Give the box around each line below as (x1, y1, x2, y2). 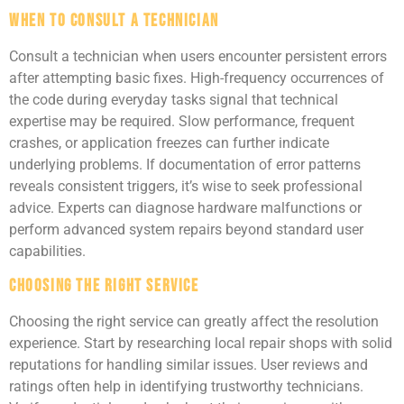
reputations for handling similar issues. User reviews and (9, 355, 368, 373)
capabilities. (9, 243, 86, 261)
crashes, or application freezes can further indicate (9, 134, 329, 152)
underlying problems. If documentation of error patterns (9, 156, 361, 174)
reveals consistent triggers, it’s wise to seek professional (9, 178, 363, 196)
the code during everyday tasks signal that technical (9, 91, 338, 109)
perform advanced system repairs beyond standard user (9, 221, 363, 239)
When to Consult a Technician (9, 11, 219, 32)
